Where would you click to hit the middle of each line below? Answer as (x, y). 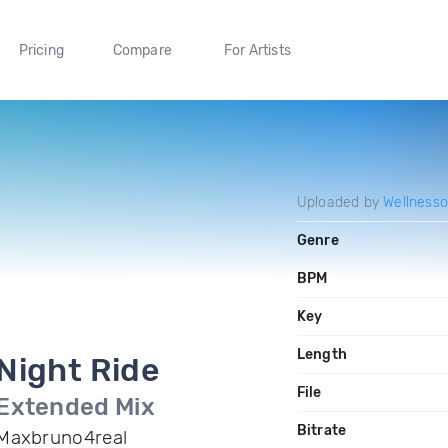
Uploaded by (340, 202)
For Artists (257, 50)
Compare (142, 50)
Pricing (41, 50)
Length (321, 354)
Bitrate (321, 430)
